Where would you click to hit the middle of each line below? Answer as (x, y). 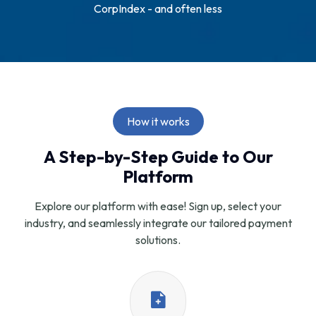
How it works (158, 121)
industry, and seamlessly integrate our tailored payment (158, 223)
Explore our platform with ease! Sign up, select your (158, 206)
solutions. (158, 239)
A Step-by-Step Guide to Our (158, 156)
